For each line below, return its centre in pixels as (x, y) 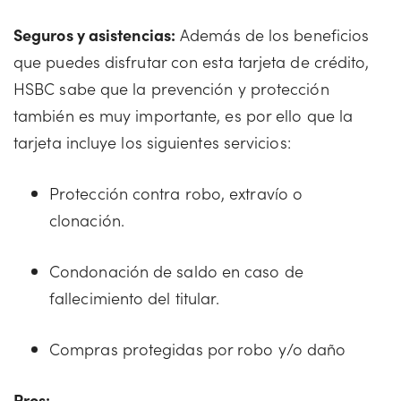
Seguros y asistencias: (94, 34)
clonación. (87, 220)
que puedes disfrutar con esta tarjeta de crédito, (192, 61)
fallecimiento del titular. (135, 298)
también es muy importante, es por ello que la (183, 115)
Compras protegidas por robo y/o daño (198, 349)
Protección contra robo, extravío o (176, 193)
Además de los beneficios (272, 34)
